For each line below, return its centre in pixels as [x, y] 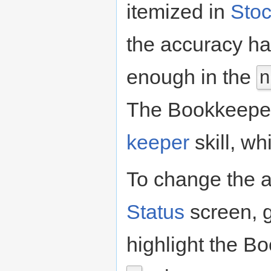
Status [155, 211]
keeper [158, 142]
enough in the [191, 77]
